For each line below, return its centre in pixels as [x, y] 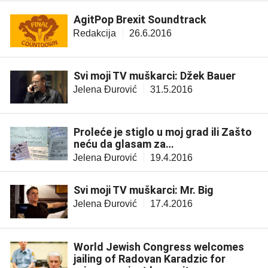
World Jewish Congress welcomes [159, 246]
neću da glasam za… [124, 144]
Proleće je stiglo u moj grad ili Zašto [163, 132]
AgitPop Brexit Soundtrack [140, 19]
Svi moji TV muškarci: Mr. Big [144, 190]
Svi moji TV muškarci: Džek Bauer [155, 75]
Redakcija [95, 33]
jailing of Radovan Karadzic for [150, 258]
